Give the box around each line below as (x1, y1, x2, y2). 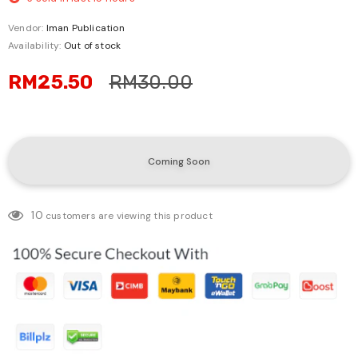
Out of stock (63, 39, 121, 53)
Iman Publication (46, 22, 125, 35)
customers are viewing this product (46, 209, 213, 223)
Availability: (8, 39, 62, 53)
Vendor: (8, 22, 44, 35)
